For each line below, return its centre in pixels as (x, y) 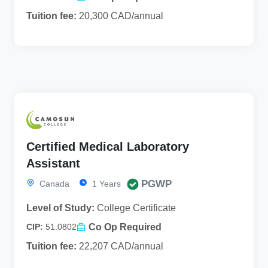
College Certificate (135, 208)
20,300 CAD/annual (120, 16)
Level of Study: (60, 208)
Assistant (53, 163)
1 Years (105, 183)
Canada (53, 183)
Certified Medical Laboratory (108, 146)
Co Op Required (125, 227)
